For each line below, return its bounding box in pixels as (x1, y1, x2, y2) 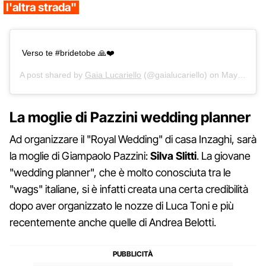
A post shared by (20, 69, 85, 80)
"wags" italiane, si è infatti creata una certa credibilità (9, 182, 248, 195)
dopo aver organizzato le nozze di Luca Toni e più (9, 199, 234, 212)
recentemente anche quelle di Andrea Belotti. (9, 216, 216, 229)
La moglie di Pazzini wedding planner (9, 108, 251, 126)
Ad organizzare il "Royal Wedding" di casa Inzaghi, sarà (9, 132, 256, 145)
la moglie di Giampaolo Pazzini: (9, 149, 150, 162)
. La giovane (197, 149, 251, 162)
